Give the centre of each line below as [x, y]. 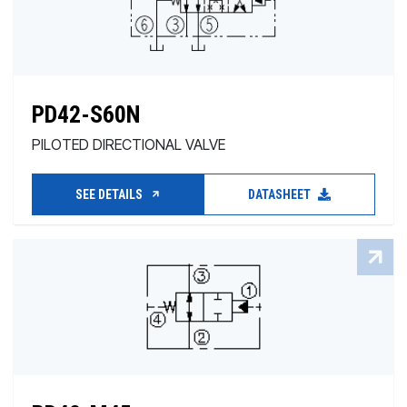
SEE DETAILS [110, 194]
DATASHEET [281, 194]
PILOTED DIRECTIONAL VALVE [129, 144]
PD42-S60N [86, 114]
